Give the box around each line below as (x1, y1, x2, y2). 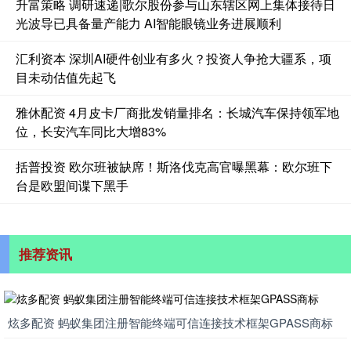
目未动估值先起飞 (16, 67, 116, 86)
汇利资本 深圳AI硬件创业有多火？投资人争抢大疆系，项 (16, 49, 331, 67)
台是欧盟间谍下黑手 (16, 175, 128, 194)
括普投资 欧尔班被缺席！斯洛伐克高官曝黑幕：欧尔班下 (16, 157, 332, 175)
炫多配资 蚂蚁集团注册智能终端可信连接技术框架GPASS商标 (8, 313, 333, 331)
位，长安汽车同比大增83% (16, 121, 166, 140)
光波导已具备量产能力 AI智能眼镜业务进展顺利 (16, 13, 281, 32)
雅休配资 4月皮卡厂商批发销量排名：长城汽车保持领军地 (16, 103, 339, 121)
